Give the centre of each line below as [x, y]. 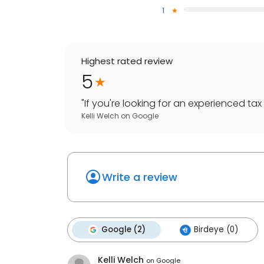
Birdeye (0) [216, 230]
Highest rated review [127, 61]
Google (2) [123, 230]
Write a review [140, 177]
